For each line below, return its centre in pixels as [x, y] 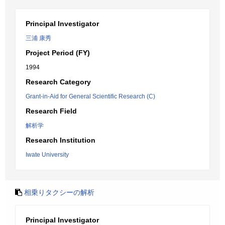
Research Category [58, 82]
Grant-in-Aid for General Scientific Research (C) [90, 96]
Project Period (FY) [58, 53]
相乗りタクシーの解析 [59, 192]
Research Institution [61, 140]
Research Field [51, 111]
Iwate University [47, 155]
